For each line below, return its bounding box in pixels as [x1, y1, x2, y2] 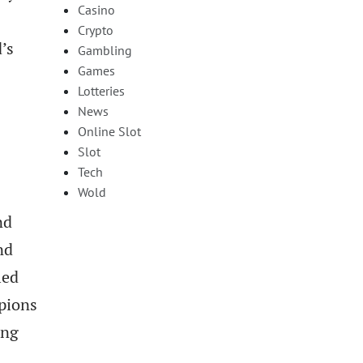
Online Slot [78, 122, 141, 139]
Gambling [78, 41, 132, 58]
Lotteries [78, 82, 125, 99]
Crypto [78, 21, 113, 38]
